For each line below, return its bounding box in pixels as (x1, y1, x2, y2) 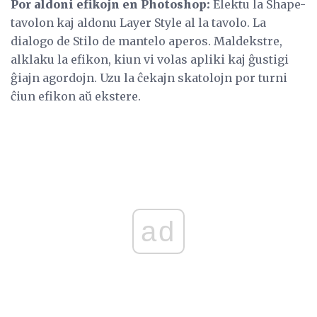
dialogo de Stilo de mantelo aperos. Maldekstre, (11, 33, 282, 48)
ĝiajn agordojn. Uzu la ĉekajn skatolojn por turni (11, 70, 287, 85)
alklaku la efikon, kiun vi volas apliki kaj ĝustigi (11, 52, 289, 67)
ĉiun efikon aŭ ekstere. (11, 88, 141, 103)
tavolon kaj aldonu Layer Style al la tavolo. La (11, 15, 266, 30)
